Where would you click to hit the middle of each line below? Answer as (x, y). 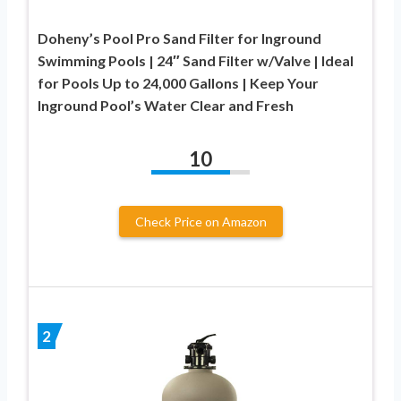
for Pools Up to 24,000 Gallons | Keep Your (178, 82)
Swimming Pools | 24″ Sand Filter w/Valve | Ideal (196, 60)
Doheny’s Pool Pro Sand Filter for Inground (179, 38)
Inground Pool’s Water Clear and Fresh (166, 105)
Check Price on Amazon (200, 221)
